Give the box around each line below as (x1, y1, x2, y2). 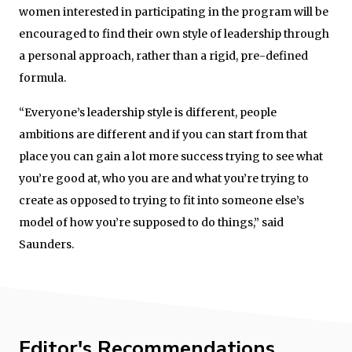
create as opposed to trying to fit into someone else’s (19, 192, 304, 207)
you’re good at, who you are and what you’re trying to (19, 170, 309, 185)
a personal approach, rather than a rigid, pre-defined (19, 48, 308, 63)
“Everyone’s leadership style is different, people (19, 104, 277, 119)
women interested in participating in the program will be (19, 4, 328, 19)
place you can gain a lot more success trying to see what (19, 148, 323, 163)
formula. (19, 70, 71, 85)
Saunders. (19, 236, 74, 251)
